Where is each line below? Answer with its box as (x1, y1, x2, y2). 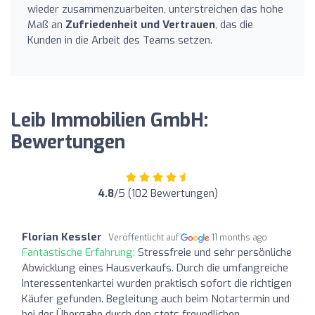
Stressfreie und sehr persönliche (138, 245, 292, 259)
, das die (215, 17, 253, 32)
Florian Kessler (22, 229, 102, 244)
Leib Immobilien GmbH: (11, 108, 208, 133)
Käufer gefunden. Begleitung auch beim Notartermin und (22, 291, 290, 306)
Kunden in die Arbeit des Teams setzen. (27, 32, 212, 47)
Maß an (27, 17, 65, 32)
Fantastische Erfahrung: (22, 245, 138, 259)
